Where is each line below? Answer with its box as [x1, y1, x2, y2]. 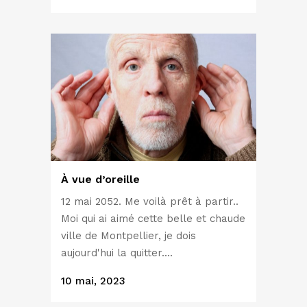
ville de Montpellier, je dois [61, 230, 196, 243]
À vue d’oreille [61, 173, 140, 186]
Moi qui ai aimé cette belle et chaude [61, 212, 245, 225]
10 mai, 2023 [61, 275, 125, 288]
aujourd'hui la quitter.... [61, 247, 173, 260]
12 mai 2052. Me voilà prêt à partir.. [61, 195, 238, 208]
